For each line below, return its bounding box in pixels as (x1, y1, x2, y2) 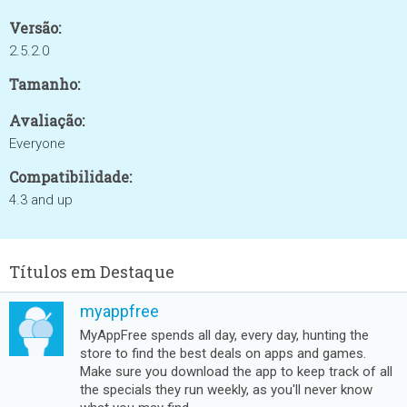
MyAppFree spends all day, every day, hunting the (80, 327, 369, 343)
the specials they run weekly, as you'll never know (80, 382, 372, 398)
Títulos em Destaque (9, 261, 174, 283)
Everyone (9, 135, 65, 152)
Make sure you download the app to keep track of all (80, 363, 392, 380)
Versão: (9, 18, 61, 37)
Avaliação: (9, 111, 84, 130)
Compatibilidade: (9, 167, 132, 186)
